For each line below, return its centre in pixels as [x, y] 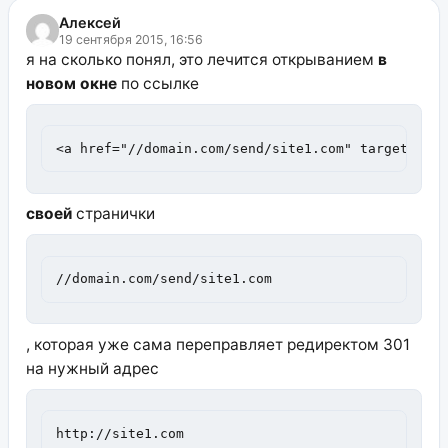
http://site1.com [120, 433]
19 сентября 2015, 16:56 [130, 39]
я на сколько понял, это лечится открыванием [201, 59]
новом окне [71, 83]
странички [113, 214]
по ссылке [157, 83]
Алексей [89, 22]
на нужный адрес [92, 368]
